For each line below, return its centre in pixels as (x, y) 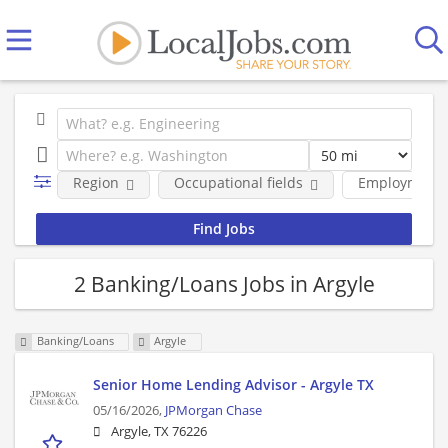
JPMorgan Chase (213, 411)
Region (95, 182)
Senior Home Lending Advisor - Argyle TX (233, 385)
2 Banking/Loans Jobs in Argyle (224, 283)
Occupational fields (238, 182)
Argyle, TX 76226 (159, 432)
